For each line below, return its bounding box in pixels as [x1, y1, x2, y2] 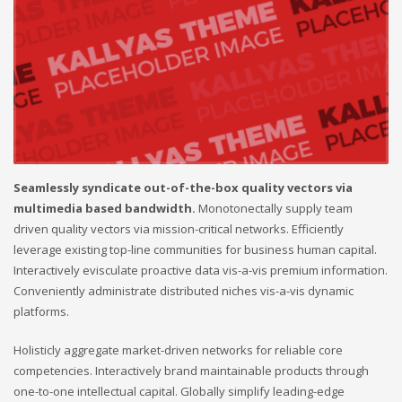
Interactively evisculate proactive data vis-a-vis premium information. [13, 262, 388, 279]
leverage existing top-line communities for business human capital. [13, 241, 377, 258]
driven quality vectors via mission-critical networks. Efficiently [13, 221, 344, 238]
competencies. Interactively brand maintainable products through [13, 363, 369, 380]
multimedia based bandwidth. [13, 200, 196, 217]
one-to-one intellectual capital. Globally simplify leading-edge [13, 383, 345, 400]
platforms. [13, 303, 69, 320]
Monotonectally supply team [196, 200, 353, 217]
